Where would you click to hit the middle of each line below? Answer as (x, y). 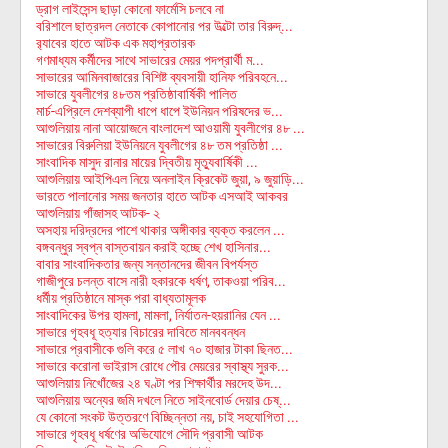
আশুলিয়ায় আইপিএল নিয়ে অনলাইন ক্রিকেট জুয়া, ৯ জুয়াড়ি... (170, 179)
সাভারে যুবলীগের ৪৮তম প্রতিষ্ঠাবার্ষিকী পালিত (136, 94)
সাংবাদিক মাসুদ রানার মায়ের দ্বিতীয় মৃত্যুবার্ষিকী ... (147, 162)
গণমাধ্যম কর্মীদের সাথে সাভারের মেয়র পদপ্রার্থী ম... (150, 60)
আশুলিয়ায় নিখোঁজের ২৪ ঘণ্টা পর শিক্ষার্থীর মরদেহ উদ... (159, 383)
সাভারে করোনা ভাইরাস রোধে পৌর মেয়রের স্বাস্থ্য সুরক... (162, 366)
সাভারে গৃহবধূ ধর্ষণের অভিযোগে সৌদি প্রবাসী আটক (149, 434)
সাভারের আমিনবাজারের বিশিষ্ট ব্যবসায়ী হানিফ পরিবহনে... (162, 77)
